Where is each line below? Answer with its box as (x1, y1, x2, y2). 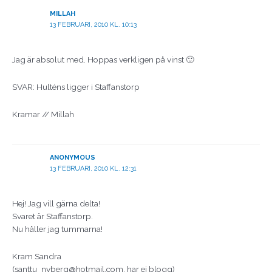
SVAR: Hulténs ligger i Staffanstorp (12, 81, 140, 92)
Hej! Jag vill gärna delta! (12, 199, 100, 209)
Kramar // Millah (12, 109, 74, 119)
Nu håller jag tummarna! (12, 224, 103, 234)
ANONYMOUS (49, 154, 95, 162)
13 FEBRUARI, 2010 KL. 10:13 (49, 20, 137, 29)
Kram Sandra (12, 251, 61, 262)
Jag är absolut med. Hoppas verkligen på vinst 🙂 (12, 55, 194, 65)
